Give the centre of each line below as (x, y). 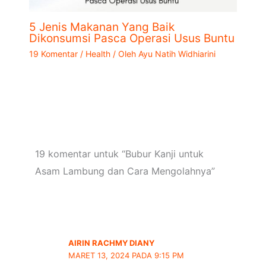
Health (98, 54)
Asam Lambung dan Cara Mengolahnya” (125, 171)
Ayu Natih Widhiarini (177, 54)
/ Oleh (124, 54)
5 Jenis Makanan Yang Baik (102, 27)
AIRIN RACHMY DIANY (112, 243)
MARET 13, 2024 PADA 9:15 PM (126, 256)
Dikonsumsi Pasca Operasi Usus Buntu (132, 39)
